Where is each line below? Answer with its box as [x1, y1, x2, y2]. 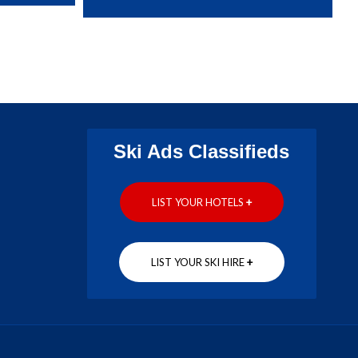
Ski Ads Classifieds [113, 140, 290, 162]
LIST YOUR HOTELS [151, 195, 246, 209]
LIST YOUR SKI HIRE [150, 255, 247, 268]
